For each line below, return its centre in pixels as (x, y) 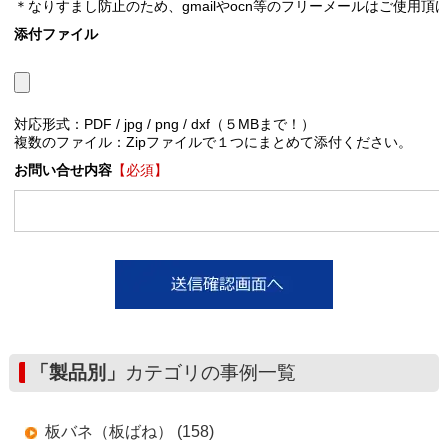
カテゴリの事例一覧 (210, 372)
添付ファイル (55, 34)
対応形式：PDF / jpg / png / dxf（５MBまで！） (164, 124)
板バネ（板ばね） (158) (129, 431)
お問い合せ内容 (62, 170)
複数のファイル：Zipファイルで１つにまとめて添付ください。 (212, 142)
